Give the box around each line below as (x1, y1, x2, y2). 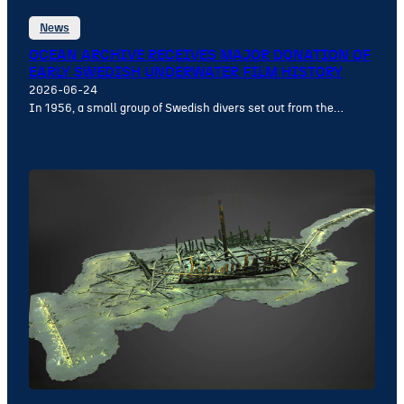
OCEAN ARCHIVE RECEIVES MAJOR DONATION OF (29, 48, 371, 63)
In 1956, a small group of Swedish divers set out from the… (29, 102, 344, 115)
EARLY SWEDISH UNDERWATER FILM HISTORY (29, 65, 343, 80)
